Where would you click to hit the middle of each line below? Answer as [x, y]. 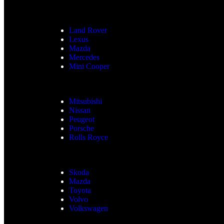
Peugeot [82, 119]
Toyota [80, 190]
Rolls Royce [88, 137]
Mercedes [84, 57]
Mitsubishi [85, 101]
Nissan [80, 110]
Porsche [81, 128]
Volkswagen [88, 208]
